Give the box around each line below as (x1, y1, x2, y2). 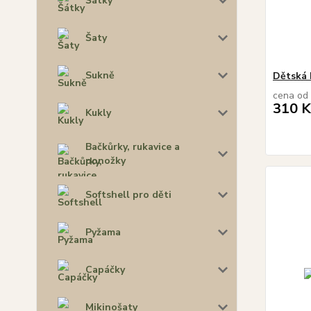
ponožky (85, 153, 126, 167)
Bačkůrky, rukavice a (85, 140, 180, 153)
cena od (272, 89, 308, 102)
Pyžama (85, 225, 121, 239)
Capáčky (85, 262, 125, 276)
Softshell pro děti (85, 187, 171, 201)
